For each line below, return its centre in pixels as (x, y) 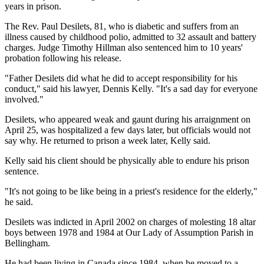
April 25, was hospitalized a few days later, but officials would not (128, 130)
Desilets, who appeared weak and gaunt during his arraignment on (128, 119)
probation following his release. (63, 58)
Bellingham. (27, 243)
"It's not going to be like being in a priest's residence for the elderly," (131, 191)
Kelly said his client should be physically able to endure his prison (127, 160)
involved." (24, 99)
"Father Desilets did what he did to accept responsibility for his (121, 78)
